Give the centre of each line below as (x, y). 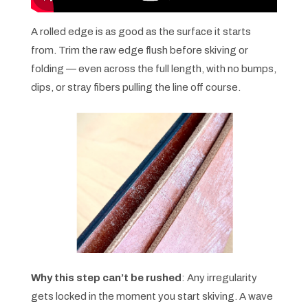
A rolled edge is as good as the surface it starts (141, 31)
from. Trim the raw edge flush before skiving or (139, 50)
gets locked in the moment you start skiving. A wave (152, 297)
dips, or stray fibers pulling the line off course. (135, 87)
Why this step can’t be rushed (106, 278)
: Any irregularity (219, 278)
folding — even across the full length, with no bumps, (153, 68)
